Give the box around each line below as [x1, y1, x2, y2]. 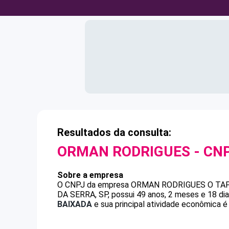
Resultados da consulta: [57, 126, 171, 139]
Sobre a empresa [57, 170, 123, 180]
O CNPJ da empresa [57, 180, 131, 190]
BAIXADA [57, 199, 92, 209]
